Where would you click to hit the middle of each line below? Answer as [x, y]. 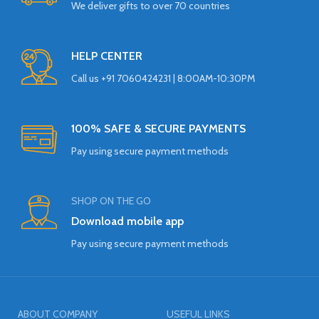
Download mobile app [128, 221]
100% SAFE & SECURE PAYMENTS [159, 128]
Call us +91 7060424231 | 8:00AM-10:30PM [163, 78]
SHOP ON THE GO [111, 200]
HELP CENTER [107, 56]
